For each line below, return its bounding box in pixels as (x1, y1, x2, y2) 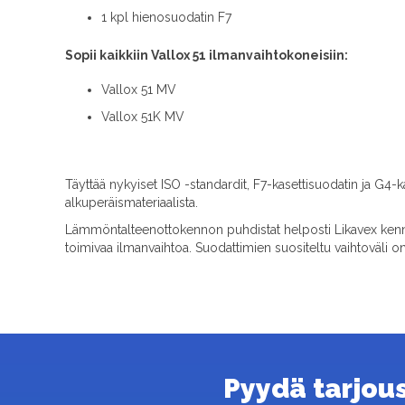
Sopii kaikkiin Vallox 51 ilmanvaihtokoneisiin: (65, 48, 348, 63)
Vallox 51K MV (101, 109, 184, 125)
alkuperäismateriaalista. (65, 195, 198, 211)
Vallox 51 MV (101, 82, 176, 98)
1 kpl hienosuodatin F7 (101, 10, 235, 25)
